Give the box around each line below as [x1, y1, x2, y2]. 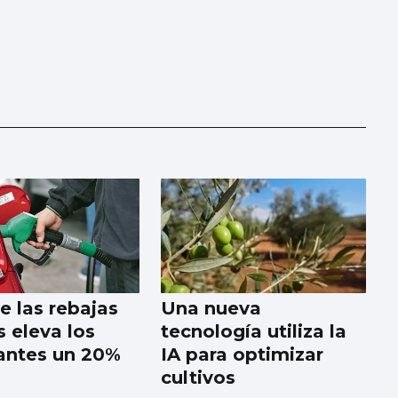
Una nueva [161, 298, 262, 320]
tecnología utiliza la [161, 321, 347, 343]
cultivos [161, 367, 236, 389]
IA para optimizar [161, 344, 324, 366]
